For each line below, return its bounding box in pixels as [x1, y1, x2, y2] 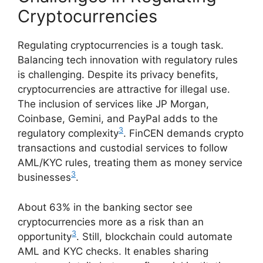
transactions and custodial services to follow [18, 142, 228, 154]
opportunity [18, 230, 72, 242]
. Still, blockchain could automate [76, 230, 232, 242]
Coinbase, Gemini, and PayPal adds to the [18, 113, 218, 125]
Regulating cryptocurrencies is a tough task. [18, 39, 224, 52]
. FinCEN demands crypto [123, 127, 244, 140]
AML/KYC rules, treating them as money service [18, 157, 242, 169]
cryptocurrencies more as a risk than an [18, 215, 204, 228]
